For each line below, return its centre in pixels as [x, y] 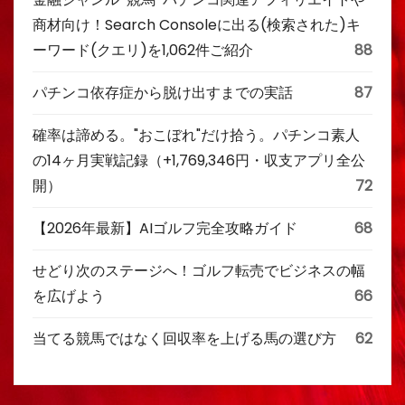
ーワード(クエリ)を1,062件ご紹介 [143, 50]
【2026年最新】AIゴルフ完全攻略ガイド [165, 228]
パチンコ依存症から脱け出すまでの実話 [163, 93]
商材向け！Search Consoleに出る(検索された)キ [197, 25]
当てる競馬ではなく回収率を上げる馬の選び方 [184, 339]
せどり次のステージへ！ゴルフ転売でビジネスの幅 [199, 271]
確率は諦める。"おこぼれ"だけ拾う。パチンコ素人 [196, 135]
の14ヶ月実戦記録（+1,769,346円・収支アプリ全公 [199, 160]
